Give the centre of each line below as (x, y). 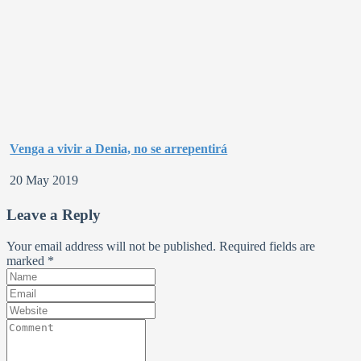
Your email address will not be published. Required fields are (161, 246)
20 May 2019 (44, 180)
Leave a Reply (54, 214)
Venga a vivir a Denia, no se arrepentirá (119, 148)
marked (27, 260)
